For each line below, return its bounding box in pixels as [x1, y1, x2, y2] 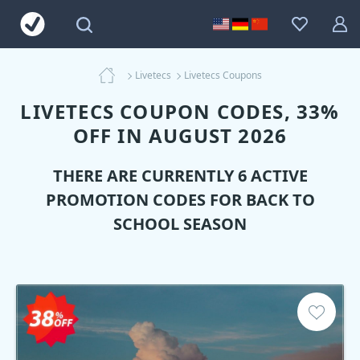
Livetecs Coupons [183, 68, 262, 82]
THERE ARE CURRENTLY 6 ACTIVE [52, 165, 308, 186]
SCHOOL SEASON [113, 213, 247, 235]
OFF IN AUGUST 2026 [72, 122, 288, 149]
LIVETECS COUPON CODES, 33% [20, 98, 340, 125]
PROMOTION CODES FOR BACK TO [45, 189, 315, 211]
